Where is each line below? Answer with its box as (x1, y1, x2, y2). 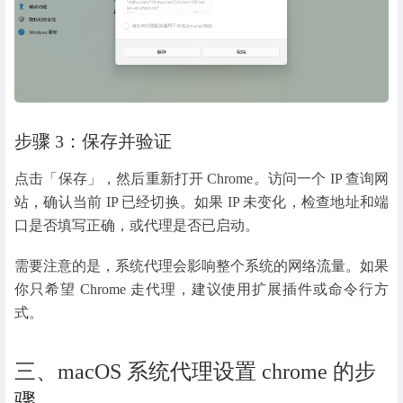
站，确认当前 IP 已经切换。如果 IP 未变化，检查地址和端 (14, 193, 389, 210)
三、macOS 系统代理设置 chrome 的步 (14, 359, 376, 383)
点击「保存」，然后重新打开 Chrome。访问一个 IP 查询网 (14, 170, 389, 186)
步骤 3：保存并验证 (14, 130, 172, 151)
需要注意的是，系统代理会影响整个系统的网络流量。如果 (14, 257, 389, 273)
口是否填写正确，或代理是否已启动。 (14, 217, 259, 233)
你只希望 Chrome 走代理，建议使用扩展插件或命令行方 (14, 281, 389, 297)
